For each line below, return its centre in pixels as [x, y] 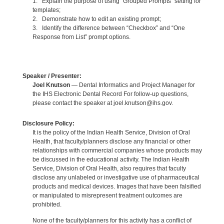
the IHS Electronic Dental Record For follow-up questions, [110, 94]
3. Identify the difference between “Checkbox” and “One [108, 28]
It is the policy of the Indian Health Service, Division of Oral [111, 132]
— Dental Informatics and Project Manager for [132, 85]
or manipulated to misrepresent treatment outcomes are [107, 195]
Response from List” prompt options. [81, 37]
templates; [46, 10]
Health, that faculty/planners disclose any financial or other [111, 141]
